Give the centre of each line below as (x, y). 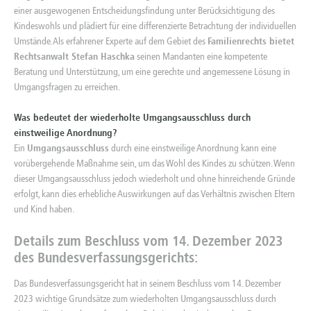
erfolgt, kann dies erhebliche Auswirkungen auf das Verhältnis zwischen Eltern (154, 194)
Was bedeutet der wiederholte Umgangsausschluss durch (132, 117)
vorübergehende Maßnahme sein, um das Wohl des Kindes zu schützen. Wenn (154, 163)
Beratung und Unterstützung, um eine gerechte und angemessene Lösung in (152, 72)
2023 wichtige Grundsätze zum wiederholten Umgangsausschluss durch (145, 299)
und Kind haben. (44, 209)
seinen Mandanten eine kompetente (201, 56)
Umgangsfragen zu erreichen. (67, 87)
